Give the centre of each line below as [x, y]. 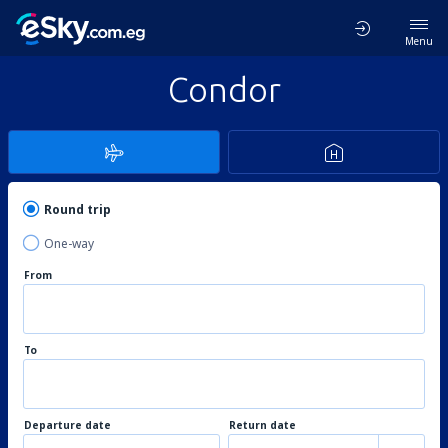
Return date [262, 425]
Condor [224, 89]
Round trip [77, 209]
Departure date [67, 425]
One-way [69, 243]
